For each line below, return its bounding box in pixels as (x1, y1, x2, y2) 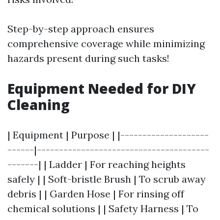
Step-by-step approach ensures (7, 23, 154, 35)
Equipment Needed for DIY (7, 79, 196, 98)
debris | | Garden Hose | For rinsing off (7, 188, 184, 200)
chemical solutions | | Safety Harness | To (7, 202, 198, 215)
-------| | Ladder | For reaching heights (7, 158, 186, 170)
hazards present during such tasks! (7, 52, 169, 64)
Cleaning (7, 95, 70, 114)
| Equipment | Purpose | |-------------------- (7, 129, 209, 141)
